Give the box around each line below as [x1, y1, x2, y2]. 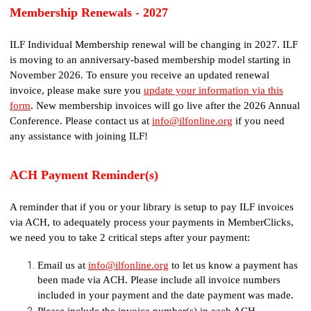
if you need [233, 115, 285, 126]
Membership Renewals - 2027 [10, 5, 168, 19]
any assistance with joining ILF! [10, 130, 151, 142]
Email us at [37, 259, 88, 271]
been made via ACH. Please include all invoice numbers [37, 274, 280, 287]
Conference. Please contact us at [10, 115, 152, 126]
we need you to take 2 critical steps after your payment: [10, 231, 250, 243]
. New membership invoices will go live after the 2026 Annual [31, 99, 300, 111]
